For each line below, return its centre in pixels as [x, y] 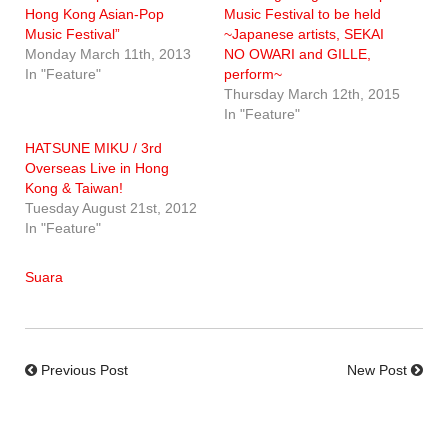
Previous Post [84, 369]
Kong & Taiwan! [74, 187]
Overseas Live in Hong [97, 167]
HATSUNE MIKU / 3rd [93, 147]
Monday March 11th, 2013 [108, 53]
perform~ [253, 73]
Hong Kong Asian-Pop [94, 13]
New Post [377, 369]
